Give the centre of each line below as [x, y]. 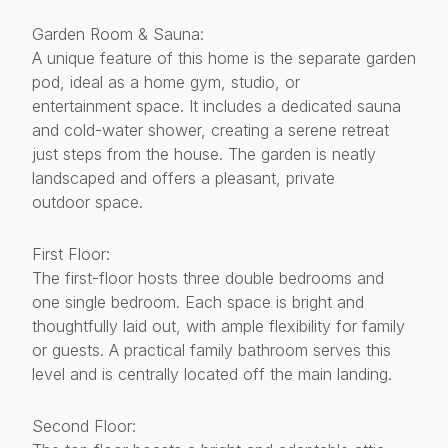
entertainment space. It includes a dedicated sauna [216, 105]
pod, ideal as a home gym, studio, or [166, 81]
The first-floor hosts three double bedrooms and [208, 277]
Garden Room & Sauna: [118, 33]
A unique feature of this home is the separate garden [224, 57]
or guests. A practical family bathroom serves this [211, 349]
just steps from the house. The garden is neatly [204, 153]
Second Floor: [84, 425]
